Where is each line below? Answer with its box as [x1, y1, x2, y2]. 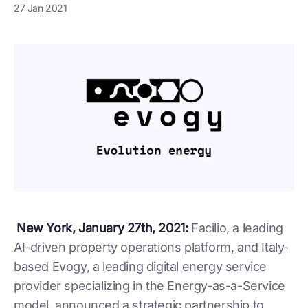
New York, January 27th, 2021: [16, 220, 188, 235]
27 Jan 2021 [14, 2, 67, 14]
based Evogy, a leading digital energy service [14, 258, 267, 274]
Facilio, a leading [188, 220, 283, 235]
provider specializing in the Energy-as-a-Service [14, 278, 285, 293]
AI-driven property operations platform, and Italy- [14, 239, 289, 254]
